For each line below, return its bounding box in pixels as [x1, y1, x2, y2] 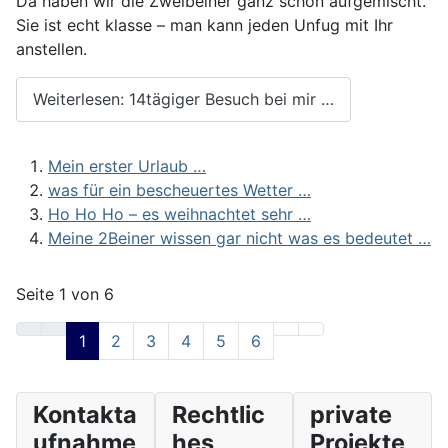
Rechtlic [171, 399, 265, 429]
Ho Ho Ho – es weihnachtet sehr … [48, 203, 311, 224]
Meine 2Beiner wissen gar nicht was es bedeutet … [48, 227, 431, 248]
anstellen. [16, 38, 87, 59]
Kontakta [33, 399, 137, 429]
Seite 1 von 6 [16, 283, 114, 304]
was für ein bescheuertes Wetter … [48, 179, 311, 200]
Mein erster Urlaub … [48, 155, 206, 176]
